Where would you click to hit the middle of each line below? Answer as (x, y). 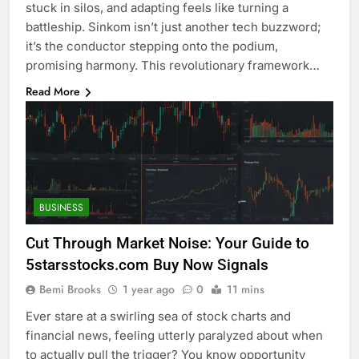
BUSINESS (61, 207)
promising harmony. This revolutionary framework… (173, 66)
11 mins (246, 289)
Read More (53, 92)
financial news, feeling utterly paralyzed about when (174, 335)
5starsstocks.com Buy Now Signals (147, 264)
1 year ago (149, 289)
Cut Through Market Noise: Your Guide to (167, 243)
